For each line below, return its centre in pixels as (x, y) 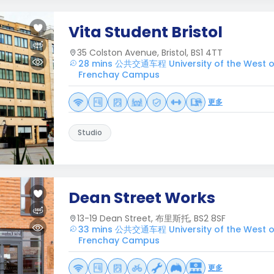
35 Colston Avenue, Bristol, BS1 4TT (150, 53)
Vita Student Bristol (146, 32)
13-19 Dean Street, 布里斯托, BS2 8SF (151, 218)
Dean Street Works (142, 198)
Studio (90, 132)
